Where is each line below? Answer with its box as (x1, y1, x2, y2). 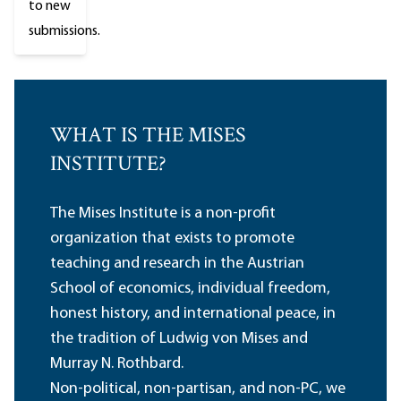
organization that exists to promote (50, 230, 294, 248)
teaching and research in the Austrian (50, 255, 304, 273)
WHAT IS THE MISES (50, 121, 246, 153)
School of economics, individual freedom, (50, 280, 330, 298)
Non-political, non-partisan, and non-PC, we (50, 380, 346, 398)
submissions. (29, 24, 100, 39)
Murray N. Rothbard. (50, 355, 187, 373)
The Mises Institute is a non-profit (50, 205, 276, 223)
